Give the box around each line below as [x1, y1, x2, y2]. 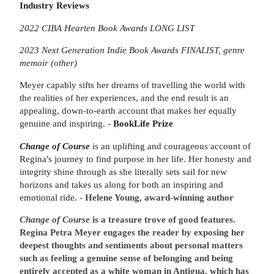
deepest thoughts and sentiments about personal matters [20, 240, 243, 251]
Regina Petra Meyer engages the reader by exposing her [20, 227, 245, 238]
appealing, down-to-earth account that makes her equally [20, 105, 237, 116]
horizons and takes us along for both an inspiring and [20, 179, 223, 190]
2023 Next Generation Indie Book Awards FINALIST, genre [20, 44, 245, 55]
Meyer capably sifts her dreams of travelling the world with [20, 80, 245, 91]
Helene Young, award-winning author [85, 191, 234, 202]
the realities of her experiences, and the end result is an [20, 92, 229, 103]
